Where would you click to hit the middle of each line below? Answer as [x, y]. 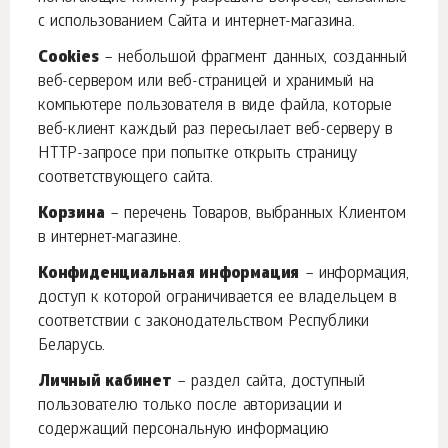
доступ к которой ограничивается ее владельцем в [218, 298]
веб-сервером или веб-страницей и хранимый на [206, 82]
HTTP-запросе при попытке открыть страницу [198, 154]
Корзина [71, 214]
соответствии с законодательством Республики [204, 322]
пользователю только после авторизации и [190, 406]
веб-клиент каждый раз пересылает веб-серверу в [215, 130]
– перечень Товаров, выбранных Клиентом [255, 214]
